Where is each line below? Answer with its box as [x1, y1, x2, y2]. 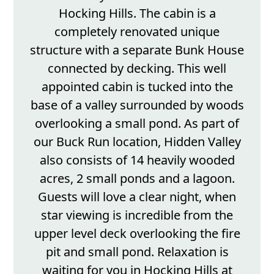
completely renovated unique [54, 23, 220, 40]
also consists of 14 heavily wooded [39, 151, 235, 168]
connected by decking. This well [48, 59, 226, 76]
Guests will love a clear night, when [38, 188, 236, 205]
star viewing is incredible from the [41, 206, 233, 223]
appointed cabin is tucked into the [41, 78, 233, 95]
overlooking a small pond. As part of [35, 114, 239, 131]
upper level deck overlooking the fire [34, 224, 240, 242]
